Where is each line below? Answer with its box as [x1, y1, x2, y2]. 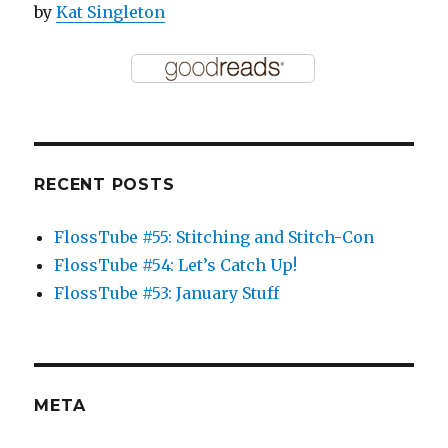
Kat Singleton [56, 2, 166, 23]
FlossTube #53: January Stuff [54, 283, 280, 304]
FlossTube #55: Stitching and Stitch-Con [54, 227, 375, 248]
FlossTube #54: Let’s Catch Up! [54, 255, 298, 276]
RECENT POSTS [34, 175, 175, 195]
